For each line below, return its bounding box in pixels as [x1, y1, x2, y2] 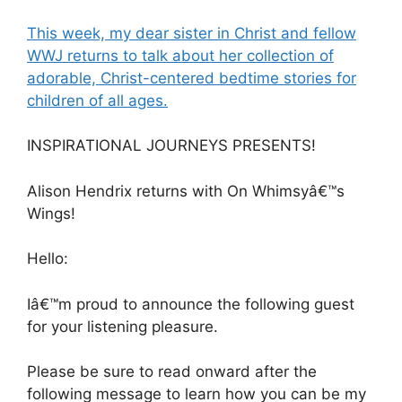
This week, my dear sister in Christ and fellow [27, 23, 356, 42]
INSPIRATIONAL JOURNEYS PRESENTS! [27, 136, 316, 154]
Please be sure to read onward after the [27, 363, 317, 380]
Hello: [27, 249, 68, 267]
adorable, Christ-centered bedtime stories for [27, 68, 356, 87]
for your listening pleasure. [27, 317, 218, 336]
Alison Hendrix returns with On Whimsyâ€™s [27, 181, 345, 200]
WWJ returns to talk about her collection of [27, 46, 334, 65]
